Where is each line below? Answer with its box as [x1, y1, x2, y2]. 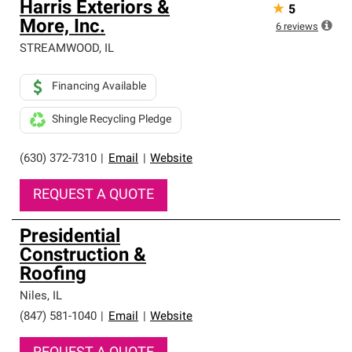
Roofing [20, 266, 86, 284]
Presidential [20, 228, 120, 247]
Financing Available [52, 81, 146, 93]
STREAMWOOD [20, 43, 99, 55]
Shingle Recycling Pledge [52, 114, 171, 126]
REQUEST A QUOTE [33, 188, 154, 203]
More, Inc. [20, 18, 105, 37]
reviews [284, 22, 318, 32]
